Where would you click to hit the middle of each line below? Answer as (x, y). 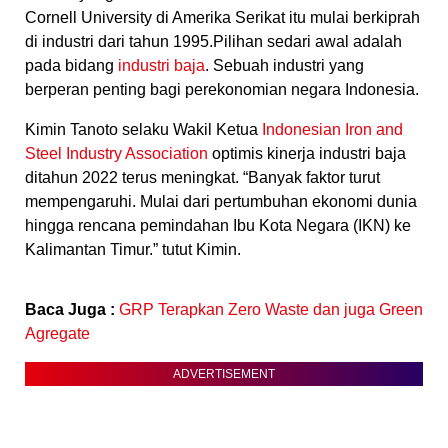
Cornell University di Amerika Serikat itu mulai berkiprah (222, 18)
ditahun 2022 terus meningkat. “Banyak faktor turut (202, 178)
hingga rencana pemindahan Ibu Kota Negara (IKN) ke (218, 226)
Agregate (57, 334)
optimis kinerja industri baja (307, 154)
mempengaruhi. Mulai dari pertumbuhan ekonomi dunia (221, 202)
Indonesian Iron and (332, 130)
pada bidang (71, 66)
